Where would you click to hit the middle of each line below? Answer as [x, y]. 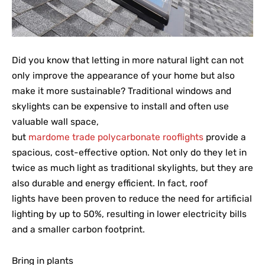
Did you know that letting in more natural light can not [128, 61]
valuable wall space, [55, 122]
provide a [225, 138]
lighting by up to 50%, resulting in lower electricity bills [129, 214]
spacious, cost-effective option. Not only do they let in [129, 153]
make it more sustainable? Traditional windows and [122, 91]
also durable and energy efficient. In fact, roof [110, 184]
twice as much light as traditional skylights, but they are [132, 168]
